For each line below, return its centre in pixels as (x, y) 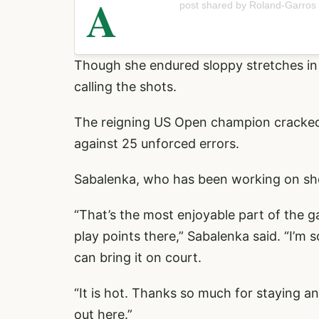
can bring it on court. (138, 257)
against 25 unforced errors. (157, 143)
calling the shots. (125, 86)
